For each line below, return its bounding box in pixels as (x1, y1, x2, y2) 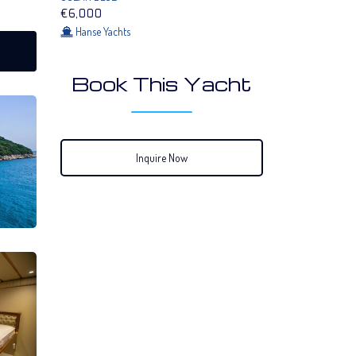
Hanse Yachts (75, 24, 130, 38)
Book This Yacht (72, 71, 252, 96)
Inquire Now (136, 150, 188, 164)
